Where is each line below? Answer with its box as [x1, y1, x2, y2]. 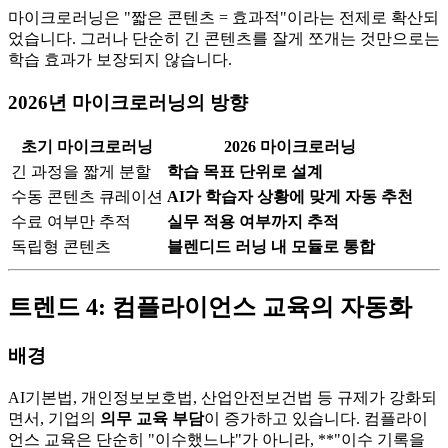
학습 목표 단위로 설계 [167, 163, 323, 181]
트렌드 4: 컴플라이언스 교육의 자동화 [8, 294, 412, 321]
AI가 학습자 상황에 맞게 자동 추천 [167, 188, 413, 206]
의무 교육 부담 [100, 409, 204, 427]
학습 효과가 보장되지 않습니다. [8, 50, 232, 68]
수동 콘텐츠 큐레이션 [11, 188, 163, 206]
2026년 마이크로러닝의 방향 [8, 91, 248, 113]
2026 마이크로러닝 [224, 138, 356, 156]
